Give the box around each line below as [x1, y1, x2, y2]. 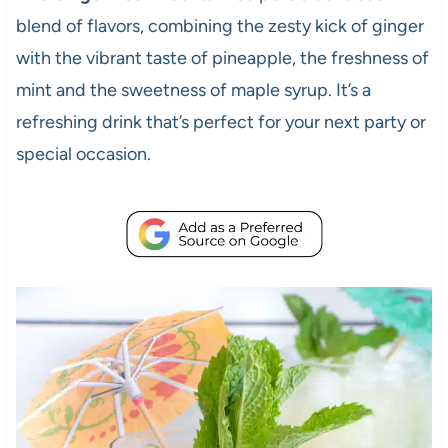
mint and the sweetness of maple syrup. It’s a [15, 79, 371, 102]
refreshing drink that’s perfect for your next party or [15, 111, 426, 134]
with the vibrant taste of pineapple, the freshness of [15, 47, 429, 70]
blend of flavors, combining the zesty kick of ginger [15, 15, 424, 38]
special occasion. [15, 143, 151, 166]
